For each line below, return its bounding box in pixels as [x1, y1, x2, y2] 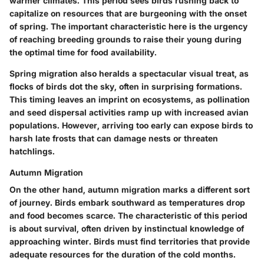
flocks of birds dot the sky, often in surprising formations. [9, 81, 242, 92]
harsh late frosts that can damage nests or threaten [9, 133, 218, 144]
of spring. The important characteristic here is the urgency [9, 21, 247, 32]
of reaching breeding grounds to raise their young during [9, 34, 242, 45]
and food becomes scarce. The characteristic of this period [9, 210, 247, 221]
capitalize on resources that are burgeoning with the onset [9, 8, 247, 19]
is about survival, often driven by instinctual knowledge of [9, 223, 244, 234]
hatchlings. [9, 146, 55, 157]
